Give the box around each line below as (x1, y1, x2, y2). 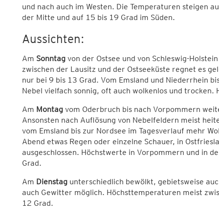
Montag (36, 105, 63, 114)
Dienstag (36, 177, 67, 187)
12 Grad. (22, 198, 53, 208)
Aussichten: (22, 32, 84, 46)
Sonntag (36, 54, 66, 64)
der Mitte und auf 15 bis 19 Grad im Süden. (22, 13, 175, 22)
